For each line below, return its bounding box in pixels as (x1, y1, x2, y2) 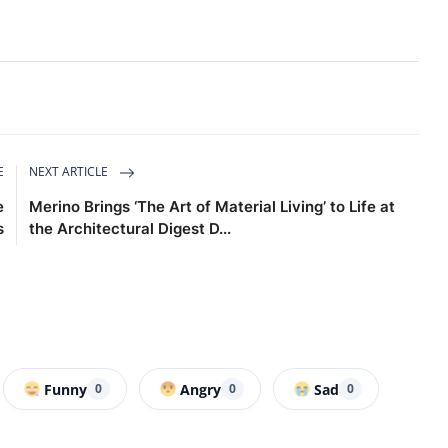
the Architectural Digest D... (29, 219, 232, 239)
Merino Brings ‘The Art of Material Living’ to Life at (29, 197, 396, 217)
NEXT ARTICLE (29, 163, 112, 181)
